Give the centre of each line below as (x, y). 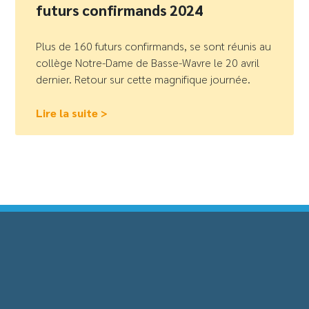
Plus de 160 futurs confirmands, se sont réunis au (154, 46)
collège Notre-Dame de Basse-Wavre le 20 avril (148, 62)
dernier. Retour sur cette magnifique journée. (143, 79)
